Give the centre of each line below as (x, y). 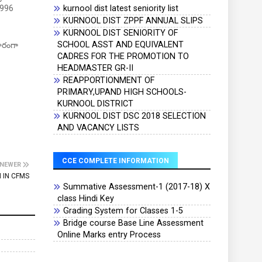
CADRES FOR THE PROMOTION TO (123, 56)
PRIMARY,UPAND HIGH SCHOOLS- (122, 92)
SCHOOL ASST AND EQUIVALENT (120, 45)
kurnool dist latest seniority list (120, 8)
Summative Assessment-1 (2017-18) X (136, 187)
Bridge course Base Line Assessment (133, 223)
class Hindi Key (85, 199)
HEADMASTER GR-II (95, 68)
